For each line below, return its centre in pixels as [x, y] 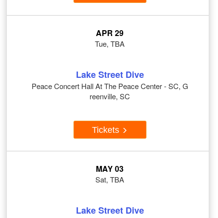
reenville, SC [110, 96]
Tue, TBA [110, 44]
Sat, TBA [110, 180]
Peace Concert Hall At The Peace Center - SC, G [110, 86]
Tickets [107, 130]
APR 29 [110, 33]
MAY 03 [110, 169]
